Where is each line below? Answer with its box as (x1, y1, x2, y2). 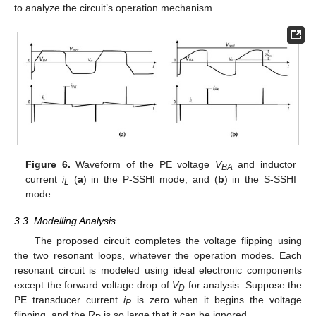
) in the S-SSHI (224, 174, 296, 185)
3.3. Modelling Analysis (14, 215, 116, 227)
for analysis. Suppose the (185, 279, 302, 291)
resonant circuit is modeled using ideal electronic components (14, 265, 302, 276)
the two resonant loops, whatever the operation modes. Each (14, 250, 302, 262)
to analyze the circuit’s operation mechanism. (14, 2, 215, 14)
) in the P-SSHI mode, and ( (83, 174, 218, 185)
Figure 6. (25, 159, 71, 170)
